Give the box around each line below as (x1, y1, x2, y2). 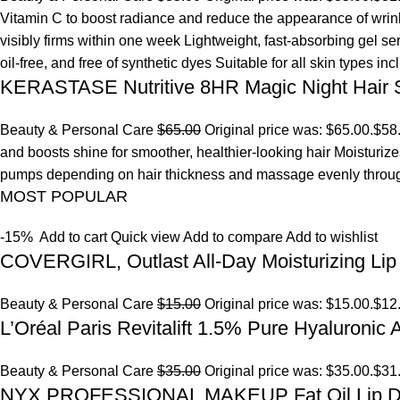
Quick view (111, 229, 180, 245)
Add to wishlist (286, 229, 378, 245)
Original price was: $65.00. (201, 122, 373, 137)
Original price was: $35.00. (201, 363, 373, 379)
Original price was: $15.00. (201, 296, 373, 312)
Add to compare (183, 229, 286, 245)
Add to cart (39, 229, 107, 245)
